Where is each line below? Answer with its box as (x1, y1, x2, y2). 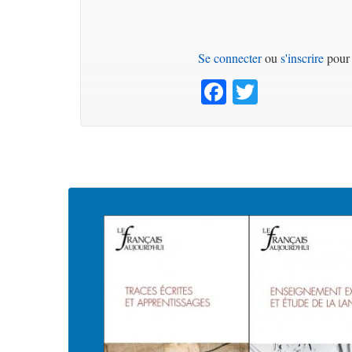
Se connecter (198, 49, 262, 66)
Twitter (258, 71, 331, 104)
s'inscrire (280, 49, 324, 66)
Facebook (226, 71, 324, 104)
